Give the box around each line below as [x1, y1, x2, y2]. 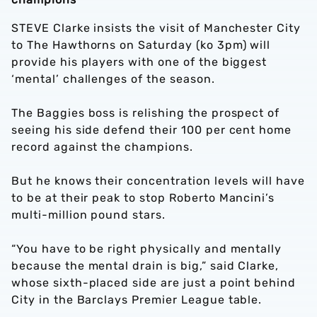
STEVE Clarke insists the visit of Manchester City [11, 21, 301, 35]
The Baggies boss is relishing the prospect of [11, 106, 280, 120]
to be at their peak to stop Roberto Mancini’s [11, 191, 275, 204]
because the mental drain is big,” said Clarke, [11, 259, 279, 272]
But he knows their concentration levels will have [11, 174, 306, 188]
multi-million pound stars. [11, 208, 166, 221]
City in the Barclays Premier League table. [11, 293, 263, 306]
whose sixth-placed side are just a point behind [11, 276, 296, 289]
